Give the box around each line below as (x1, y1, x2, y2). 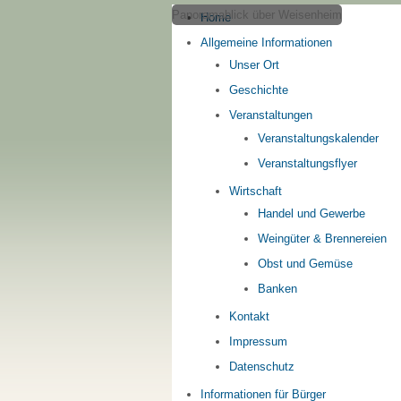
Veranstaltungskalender (258, 131, 379, 145)
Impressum (229, 335, 287, 349)
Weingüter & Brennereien (258, 232, 387, 246)
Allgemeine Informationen (200, 35, 332, 49)
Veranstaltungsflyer (258, 157, 357, 171)
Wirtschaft (229, 183, 282, 198)
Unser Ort (229, 58, 279, 73)
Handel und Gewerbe (258, 207, 365, 221)
